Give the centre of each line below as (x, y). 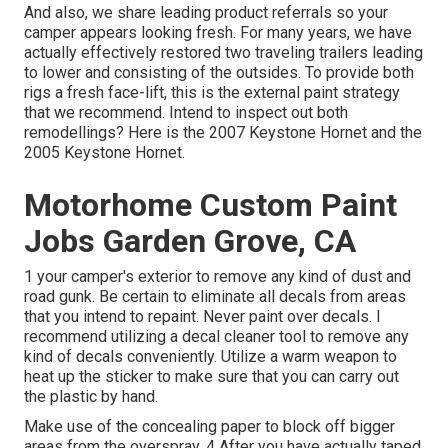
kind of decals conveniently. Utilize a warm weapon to (210, 357)
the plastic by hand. (91, 397)
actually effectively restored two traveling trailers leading (223, 53)
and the (394, 133)
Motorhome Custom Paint (210, 205)
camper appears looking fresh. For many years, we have (218, 33)
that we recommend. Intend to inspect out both (186, 113)
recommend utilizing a (103, 337)
